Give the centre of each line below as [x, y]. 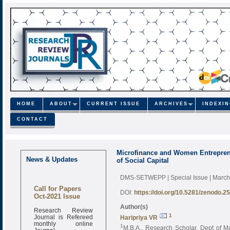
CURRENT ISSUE [113, 104]
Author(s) [134, 206]
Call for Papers [57, 186]
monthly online [63, 221]
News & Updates [52, 159]
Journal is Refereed [63, 214]
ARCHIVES [171, 104]
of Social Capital [143, 160]
